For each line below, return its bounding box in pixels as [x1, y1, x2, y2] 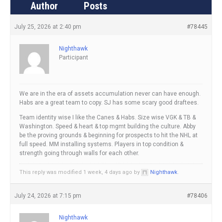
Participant [59, 54, 88, 61]
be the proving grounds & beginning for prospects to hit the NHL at [19, 131, 198, 139]
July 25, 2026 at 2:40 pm [14, 23, 81, 30]
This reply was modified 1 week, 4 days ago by [19, 168, 141, 175]
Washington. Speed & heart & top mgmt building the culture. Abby [19, 122, 196, 130]
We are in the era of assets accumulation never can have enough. [19, 90, 201, 97]
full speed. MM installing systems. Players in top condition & [19, 140, 183, 148]
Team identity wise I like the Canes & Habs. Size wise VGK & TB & [19, 113, 196, 121]
